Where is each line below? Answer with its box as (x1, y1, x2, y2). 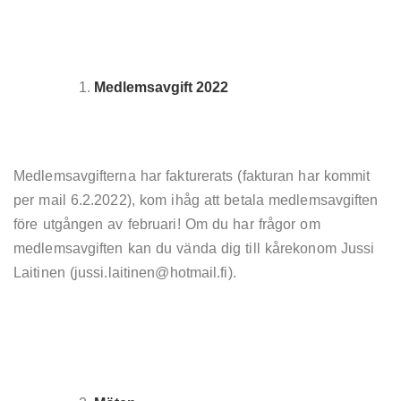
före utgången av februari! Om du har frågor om (13, 216, 320, 232)
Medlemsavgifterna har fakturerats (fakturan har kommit (13, 167, 371, 183)
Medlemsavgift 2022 (94, 79, 228, 95)
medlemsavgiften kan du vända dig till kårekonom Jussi (13, 240, 375, 256)
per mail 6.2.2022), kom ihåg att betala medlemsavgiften (13, 192, 379, 208)
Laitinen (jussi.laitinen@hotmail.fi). (13, 264, 236, 280)
